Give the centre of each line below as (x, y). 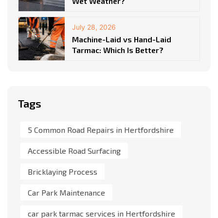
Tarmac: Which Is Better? (118, 50)
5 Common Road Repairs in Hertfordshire (101, 130)
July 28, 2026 (94, 27)
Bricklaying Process (63, 172)
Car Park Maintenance (66, 193)
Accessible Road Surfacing (74, 151)
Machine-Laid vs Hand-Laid (122, 39)
